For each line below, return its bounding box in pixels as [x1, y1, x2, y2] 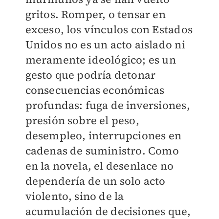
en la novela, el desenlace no [25, 158, 174, 174]
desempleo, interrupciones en [25, 128, 182, 143]
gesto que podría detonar [25, 67, 156, 83]
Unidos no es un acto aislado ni [25, 37, 185, 52]
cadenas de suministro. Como [25, 143, 179, 158]
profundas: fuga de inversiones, [25, 98, 190, 113]
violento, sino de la [25, 189, 124, 204]
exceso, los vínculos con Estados [25, 22, 193, 37]
